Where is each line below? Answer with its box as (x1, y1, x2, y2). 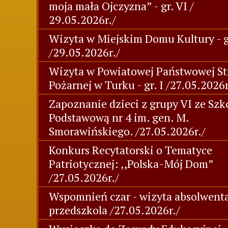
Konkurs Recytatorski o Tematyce (49, 142, 212, 157)
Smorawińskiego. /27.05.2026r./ (49, 124, 206, 138)
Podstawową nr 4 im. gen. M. (49, 110, 189, 125)
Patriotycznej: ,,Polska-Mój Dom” (49, 156, 213, 171)
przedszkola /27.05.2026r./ (49, 203, 180, 217)
